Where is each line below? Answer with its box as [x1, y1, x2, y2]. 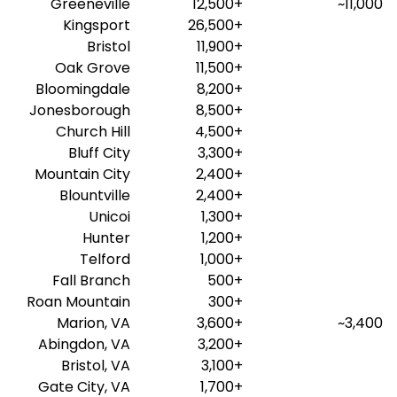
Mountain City [35, 164, 130, 184]
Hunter [82, 228, 130, 248]
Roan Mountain [27, 292, 130, 312]
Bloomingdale [35, 79, 130, 99]
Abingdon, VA [38, 334, 130, 354]
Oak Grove [55, 58, 130, 78]
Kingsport [63, 15, 130, 35]
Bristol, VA [61, 355, 130, 376]
